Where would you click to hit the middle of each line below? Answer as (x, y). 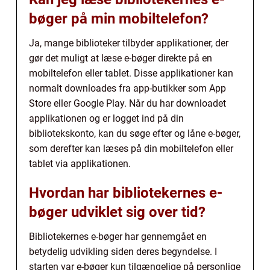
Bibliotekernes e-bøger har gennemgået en (118, 237)
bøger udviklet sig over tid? (117, 212)
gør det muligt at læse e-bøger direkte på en (121, 58)
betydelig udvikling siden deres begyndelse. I (123, 252)
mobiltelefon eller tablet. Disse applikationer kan (131, 74)
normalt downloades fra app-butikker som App (127, 89)
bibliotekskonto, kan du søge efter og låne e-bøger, (135, 134)
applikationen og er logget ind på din (106, 119)
